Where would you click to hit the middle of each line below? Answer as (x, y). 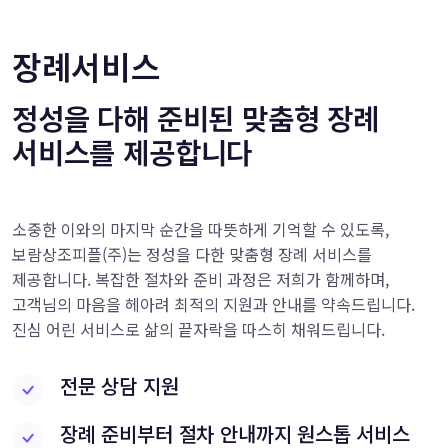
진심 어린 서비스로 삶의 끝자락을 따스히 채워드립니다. (198, 329)
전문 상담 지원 (119, 386)
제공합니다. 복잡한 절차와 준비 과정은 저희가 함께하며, (200, 279)
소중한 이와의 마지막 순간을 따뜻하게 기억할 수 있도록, (200, 229)
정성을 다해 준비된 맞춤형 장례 (196, 118)
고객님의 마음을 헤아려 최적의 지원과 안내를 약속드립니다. (213, 304)
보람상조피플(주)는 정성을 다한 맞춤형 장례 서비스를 (192, 254)
